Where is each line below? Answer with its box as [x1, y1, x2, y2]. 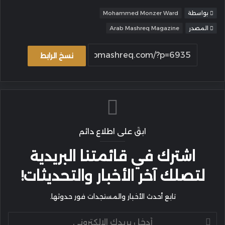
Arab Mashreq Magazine [109, 25, 179, 32]
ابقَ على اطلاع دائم [79, 127, 146, 136]
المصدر [189, 25, 210, 32]
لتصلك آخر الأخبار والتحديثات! [20, 167, 205, 184]
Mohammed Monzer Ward [103, 10, 178, 17]
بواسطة [188, 10, 210, 17]
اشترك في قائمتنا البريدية [30, 148, 195, 165]
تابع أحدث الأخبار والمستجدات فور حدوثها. [49, 192, 176, 200]
